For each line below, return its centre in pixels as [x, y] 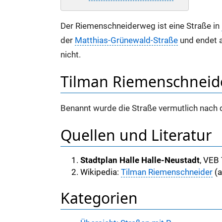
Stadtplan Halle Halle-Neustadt [140, 161]
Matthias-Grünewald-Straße [126, 41]
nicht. [71, 55]
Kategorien [99, 198]
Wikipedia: [101, 172]
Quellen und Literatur [136, 135]
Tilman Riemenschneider [167, 172]
